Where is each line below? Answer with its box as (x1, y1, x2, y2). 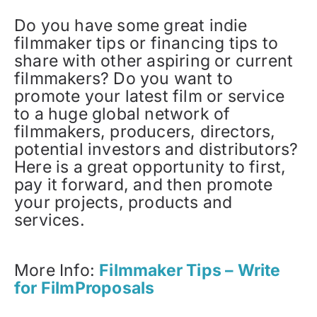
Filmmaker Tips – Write (99, 260, 281, 280)
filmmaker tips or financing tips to (14, 33, 279, 53)
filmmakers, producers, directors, (14, 121, 276, 142)
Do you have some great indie (14, 15, 248, 35)
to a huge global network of (14, 103, 231, 124)
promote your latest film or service (14, 86, 285, 106)
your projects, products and (14, 192, 233, 212)
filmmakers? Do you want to (14, 68, 234, 88)
